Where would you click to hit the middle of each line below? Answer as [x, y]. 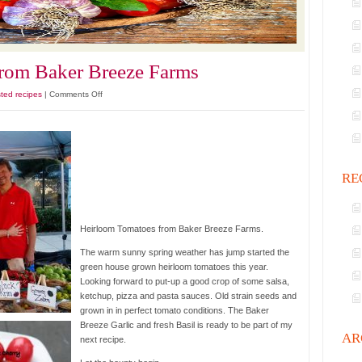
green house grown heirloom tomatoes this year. [174, 267]
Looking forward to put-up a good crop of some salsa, [185, 281]
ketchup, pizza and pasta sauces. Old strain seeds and [188, 296]
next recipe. [103, 339]
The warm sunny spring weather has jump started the [185, 252]
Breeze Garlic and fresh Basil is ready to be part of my [186, 325]
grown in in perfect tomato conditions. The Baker [175, 310]
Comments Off [76, 94]
